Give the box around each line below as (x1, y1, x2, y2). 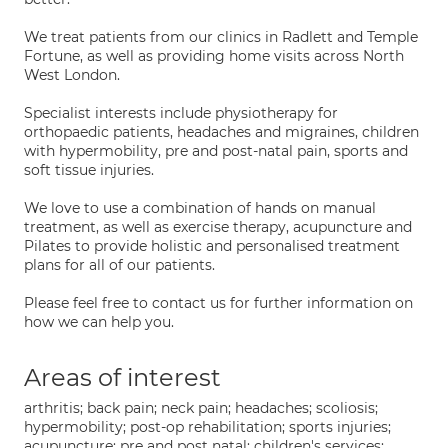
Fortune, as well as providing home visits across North (24, 47, 404, 65)
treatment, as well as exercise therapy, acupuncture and (24, 218, 412, 236)
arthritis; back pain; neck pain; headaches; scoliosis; (24, 399, 378, 417)
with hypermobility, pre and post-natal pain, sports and (24, 142, 408, 160)
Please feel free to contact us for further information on (24, 294, 413, 312)
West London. (24, 66, 120, 84)
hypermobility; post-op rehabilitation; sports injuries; (24, 418, 391, 436)
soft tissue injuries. (24, 161, 154, 179)
